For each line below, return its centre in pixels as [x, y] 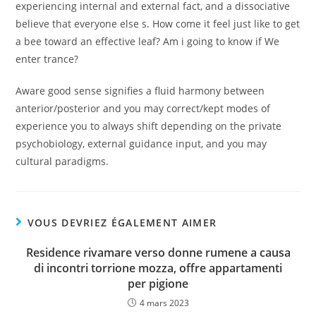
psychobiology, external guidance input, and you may [141, 144]
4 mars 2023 [164, 303]
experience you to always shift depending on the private [149, 126]
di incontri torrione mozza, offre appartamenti [158, 268]
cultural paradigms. [62, 162]
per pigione [158, 284]
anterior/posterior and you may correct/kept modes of [143, 109]
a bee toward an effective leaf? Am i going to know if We [148, 42]
